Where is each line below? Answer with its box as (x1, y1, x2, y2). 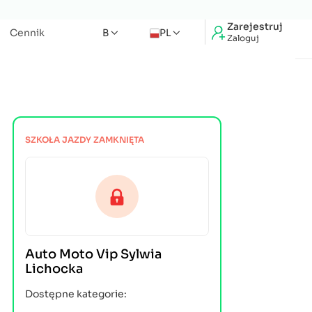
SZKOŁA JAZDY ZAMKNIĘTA (25, 134, 144, 145)
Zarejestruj (227, 19, 283, 33)
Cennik (9, 26, 45, 39)
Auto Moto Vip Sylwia (25, 247, 162, 262)
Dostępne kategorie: (25, 288, 127, 300)
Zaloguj (227, 32, 259, 43)
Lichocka (25, 261, 83, 276)
